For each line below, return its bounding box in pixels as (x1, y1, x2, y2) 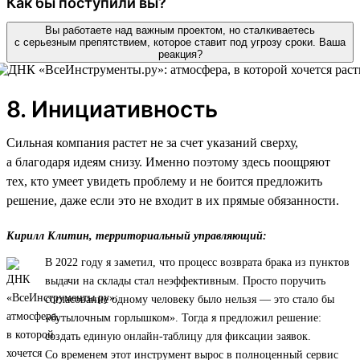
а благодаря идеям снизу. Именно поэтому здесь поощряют (6, 154, 330, 169)
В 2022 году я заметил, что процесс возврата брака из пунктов (45, 256, 350, 268)
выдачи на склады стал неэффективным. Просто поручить (45, 274, 325, 287)
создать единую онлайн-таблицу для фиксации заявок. (45, 329, 311, 342)
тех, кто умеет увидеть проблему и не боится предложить (6, 174, 322, 188)
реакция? (157, 47, 202, 60)
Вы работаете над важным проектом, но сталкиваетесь (45, 23, 315, 36)
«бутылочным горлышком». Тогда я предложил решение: (45, 311, 321, 324)
